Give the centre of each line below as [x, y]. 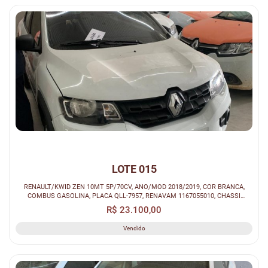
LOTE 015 [134, 169]
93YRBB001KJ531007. [134, 204]
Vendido [134, 228]
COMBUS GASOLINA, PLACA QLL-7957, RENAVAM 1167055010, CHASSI [134, 195]
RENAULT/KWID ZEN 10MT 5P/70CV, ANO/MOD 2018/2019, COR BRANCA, [134, 186]
